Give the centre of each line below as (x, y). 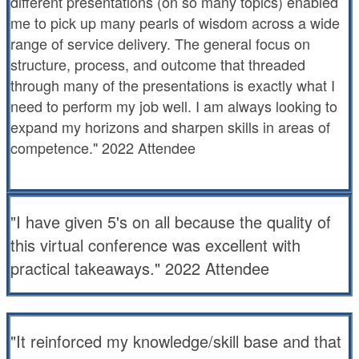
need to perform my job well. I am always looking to (174, 106)
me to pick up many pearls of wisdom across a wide (175, 22)
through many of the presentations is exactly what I (173, 85)
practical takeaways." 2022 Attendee (140, 268)
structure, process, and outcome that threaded (158, 64)
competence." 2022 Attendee (103, 147)
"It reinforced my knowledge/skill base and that (176, 341)
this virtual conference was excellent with (155, 245)
